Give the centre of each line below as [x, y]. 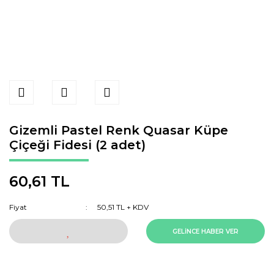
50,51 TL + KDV [123, 207]
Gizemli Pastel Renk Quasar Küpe [119, 130]
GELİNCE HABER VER [206, 231]
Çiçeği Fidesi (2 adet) [77, 145]
